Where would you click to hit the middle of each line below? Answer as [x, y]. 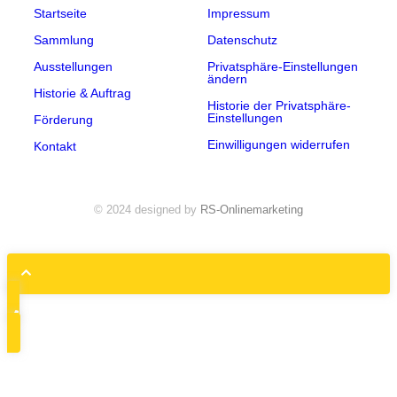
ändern [227, 79]
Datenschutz [242, 40]
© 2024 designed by [145, 210]
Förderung [63, 120]
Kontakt [55, 147]
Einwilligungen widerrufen [279, 145]
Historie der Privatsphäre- [279, 106]
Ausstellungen [73, 67]
